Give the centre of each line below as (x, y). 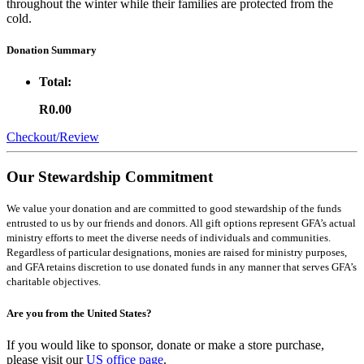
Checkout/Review (53, 136)
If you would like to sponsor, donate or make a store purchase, (165, 344)
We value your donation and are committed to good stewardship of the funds (174, 209)
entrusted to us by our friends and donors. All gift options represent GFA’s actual (181, 223)
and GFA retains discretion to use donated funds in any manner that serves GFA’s (182, 267)
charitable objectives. (54, 282)
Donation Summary (52, 50)
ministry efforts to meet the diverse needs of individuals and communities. (169, 238)
